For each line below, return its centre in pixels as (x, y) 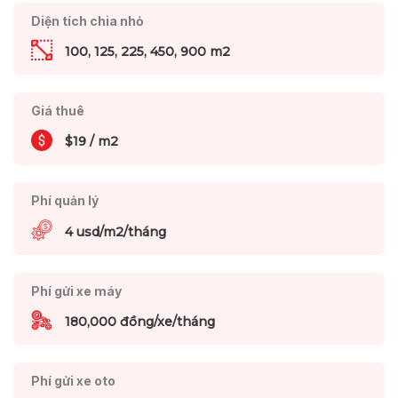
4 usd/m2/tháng (115, 231)
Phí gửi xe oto (73, 381)
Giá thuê (57, 110)
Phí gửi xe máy (76, 291)
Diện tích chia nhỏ (87, 20)
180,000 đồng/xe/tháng (139, 322)
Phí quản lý (64, 201)
